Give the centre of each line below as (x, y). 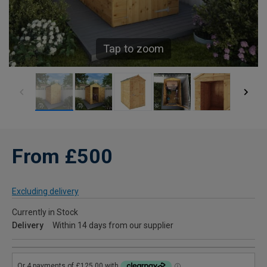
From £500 (62, 156)
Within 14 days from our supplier (113, 226)
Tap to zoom (133, 49)
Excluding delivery (45, 192)
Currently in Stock (45, 212)
